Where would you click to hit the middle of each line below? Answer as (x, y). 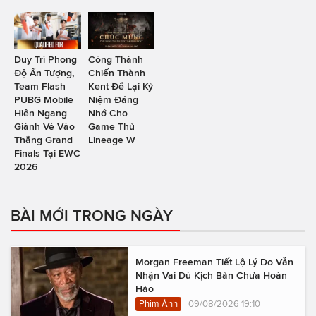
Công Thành (115, 59)
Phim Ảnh (158, 303)
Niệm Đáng (113, 99)
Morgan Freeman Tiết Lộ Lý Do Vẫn (214, 261)
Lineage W (111, 139)
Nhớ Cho (108, 113)
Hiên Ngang (41, 113)
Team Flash (40, 86)
